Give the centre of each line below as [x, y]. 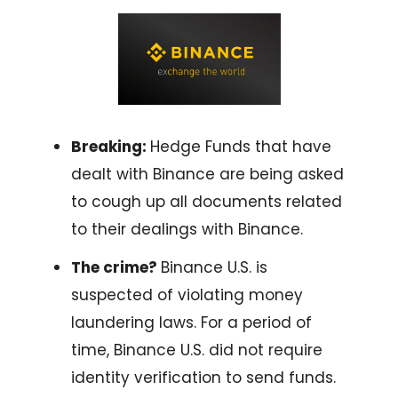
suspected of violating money [187, 295]
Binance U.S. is [214, 267]
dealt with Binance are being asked [207, 174]
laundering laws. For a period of [191, 322]
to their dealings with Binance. [187, 229]
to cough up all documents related [207, 201]
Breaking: [111, 146]
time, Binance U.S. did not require [197, 350]
